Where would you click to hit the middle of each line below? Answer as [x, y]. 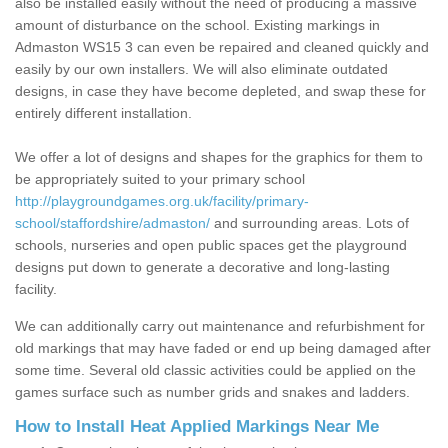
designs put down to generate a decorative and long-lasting [202, 267]
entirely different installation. [105, 113]
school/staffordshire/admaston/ [112, 223]
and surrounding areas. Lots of [309, 223]
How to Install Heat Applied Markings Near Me [197, 427]
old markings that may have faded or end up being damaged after [223, 348]
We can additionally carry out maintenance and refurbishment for [220, 326]
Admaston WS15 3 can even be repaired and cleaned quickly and [222, 47]
